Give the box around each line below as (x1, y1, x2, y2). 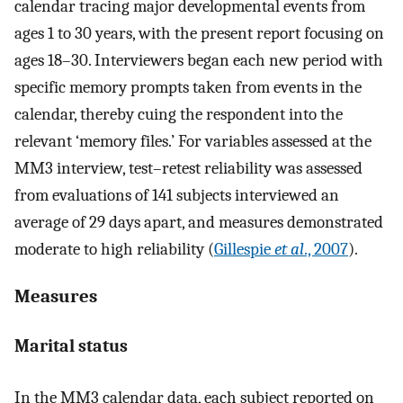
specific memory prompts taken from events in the (14, 77, 362, 98)
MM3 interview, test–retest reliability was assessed (14, 158, 363, 179)
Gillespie (214, 239, 274, 260)
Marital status (14, 336, 128, 357)
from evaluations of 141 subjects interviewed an (14, 185, 339, 206)
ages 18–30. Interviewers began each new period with (14, 50, 383, 71)
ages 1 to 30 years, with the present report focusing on (14, 23, 384, 44)
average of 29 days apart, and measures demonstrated (14, 212, 383, 233)
